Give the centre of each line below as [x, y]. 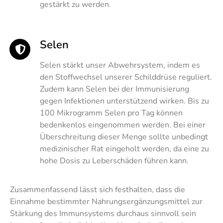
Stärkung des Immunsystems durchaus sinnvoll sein [103, 213]
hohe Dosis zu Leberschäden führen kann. [114, 161]
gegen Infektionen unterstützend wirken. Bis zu [124, 101]
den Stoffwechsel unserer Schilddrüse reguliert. [126, 77]
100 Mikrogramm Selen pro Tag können [111, 113]
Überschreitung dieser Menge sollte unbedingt [124, 137]
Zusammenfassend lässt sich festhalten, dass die [98, 189]
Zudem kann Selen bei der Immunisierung [114, 89]
